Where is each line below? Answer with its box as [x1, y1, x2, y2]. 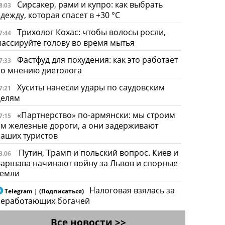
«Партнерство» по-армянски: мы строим [17, 109, 175, 121]
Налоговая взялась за [89, 184, 175, 196]
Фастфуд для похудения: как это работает [17, 54, 178, 65]
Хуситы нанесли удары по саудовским [17, 81, 165, 93]
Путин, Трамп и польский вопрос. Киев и [18, 147, 178, 158]
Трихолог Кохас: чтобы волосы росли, [17, 26, 166, 38]
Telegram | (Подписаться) [3, 186, 85, 195]
